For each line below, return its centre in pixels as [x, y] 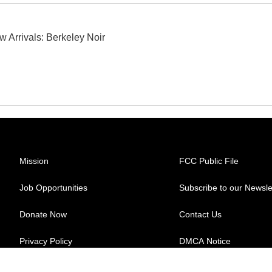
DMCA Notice [205, 241]
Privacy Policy [46, 241]
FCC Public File [209, 161]
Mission [34, 161]
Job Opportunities [53, 188]
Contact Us [201, 215]
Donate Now [43, 215]
